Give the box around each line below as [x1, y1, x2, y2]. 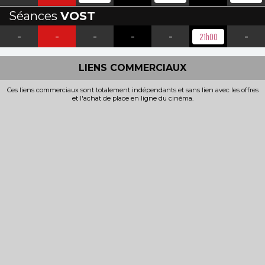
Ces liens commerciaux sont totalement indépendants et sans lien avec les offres [7, 86, 258, 94]
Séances [9, 9, 60, 23]
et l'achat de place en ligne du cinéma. [72, 94, 193, 102]
